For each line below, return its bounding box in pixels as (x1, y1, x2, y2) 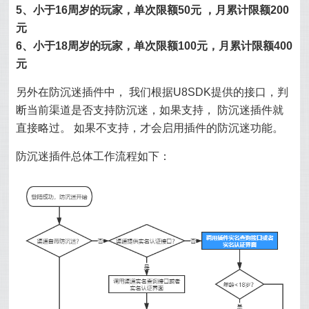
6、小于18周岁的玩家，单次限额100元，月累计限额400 (16, 40, 293, 52)
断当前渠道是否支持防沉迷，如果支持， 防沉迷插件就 (16, 104, 284, 116)
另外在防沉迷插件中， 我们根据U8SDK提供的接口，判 (16, 86, 289, 98)
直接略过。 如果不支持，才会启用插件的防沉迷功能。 (16, 122, 284, 134)
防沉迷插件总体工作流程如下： (16, 150, 171, 162)
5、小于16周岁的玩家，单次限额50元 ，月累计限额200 (16, 4, 290, 16)
